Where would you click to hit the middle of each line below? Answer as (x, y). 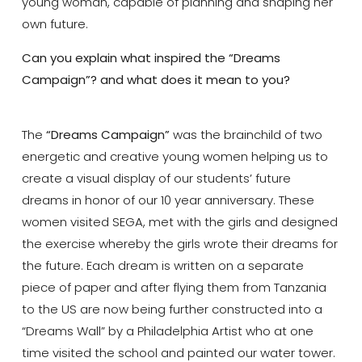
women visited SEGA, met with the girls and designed (179, 222)
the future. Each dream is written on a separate (162, 266)
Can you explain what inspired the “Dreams (151, 57)
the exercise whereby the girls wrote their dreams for (179, 244)
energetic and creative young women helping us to (175, 157)
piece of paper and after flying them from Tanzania (174, 288)
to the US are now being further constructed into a (172, 309)
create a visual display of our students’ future (156, 179)
